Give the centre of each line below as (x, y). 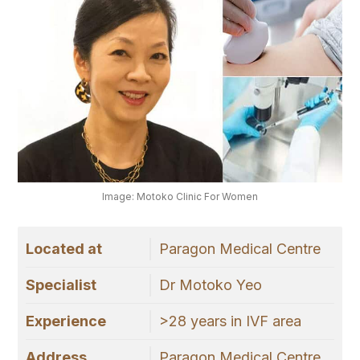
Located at (64, 249)
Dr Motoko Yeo (210, 285)
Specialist (61, 285)
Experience (66, 321)
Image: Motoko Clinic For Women (180, 197)
